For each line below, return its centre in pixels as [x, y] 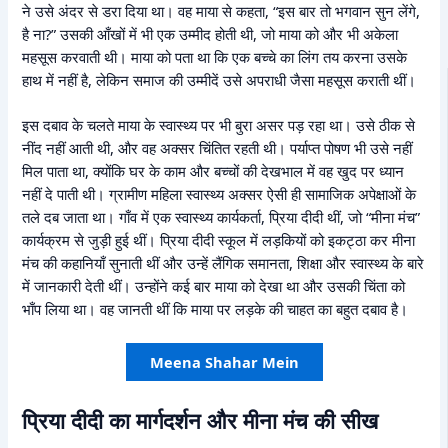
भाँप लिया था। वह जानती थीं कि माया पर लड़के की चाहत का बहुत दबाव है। [215, 309]
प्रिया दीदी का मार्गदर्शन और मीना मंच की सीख [200, 420]
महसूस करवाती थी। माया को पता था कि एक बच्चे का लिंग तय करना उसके [215, 57]
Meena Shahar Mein [224, 362]
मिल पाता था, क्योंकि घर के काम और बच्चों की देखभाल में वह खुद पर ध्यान [213, 171]
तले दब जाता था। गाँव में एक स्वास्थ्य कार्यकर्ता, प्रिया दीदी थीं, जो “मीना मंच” [221, 217]
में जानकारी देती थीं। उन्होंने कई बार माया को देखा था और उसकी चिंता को [214, 286]
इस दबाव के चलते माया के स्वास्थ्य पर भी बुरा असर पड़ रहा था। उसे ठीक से [219, 125]
